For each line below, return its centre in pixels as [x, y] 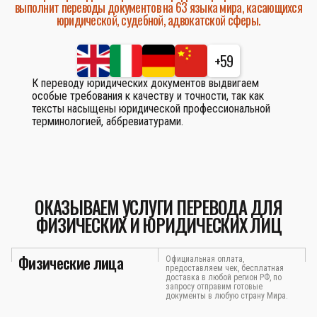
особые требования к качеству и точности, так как [148, 96]
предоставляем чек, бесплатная [225, 268]
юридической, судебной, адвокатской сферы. [158, 20]
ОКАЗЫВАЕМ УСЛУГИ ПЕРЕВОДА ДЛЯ [158, 207]
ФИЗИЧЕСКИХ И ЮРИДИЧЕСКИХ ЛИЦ [158, 225]
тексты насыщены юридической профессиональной [151, 109]
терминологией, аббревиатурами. [108, 121]
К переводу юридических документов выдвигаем [145, 83]
